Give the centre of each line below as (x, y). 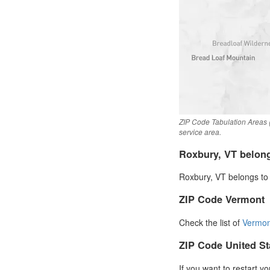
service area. (200, 132)
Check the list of (211, 222)
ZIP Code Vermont (222, 199)
